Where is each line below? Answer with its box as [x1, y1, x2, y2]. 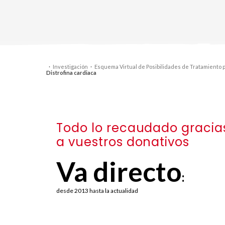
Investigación [53, 63, 88, 70]
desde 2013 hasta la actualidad [56, 187, 138, 195]
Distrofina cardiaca [46, 69, 96, 76]
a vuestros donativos [56, 134, 190, 150]
